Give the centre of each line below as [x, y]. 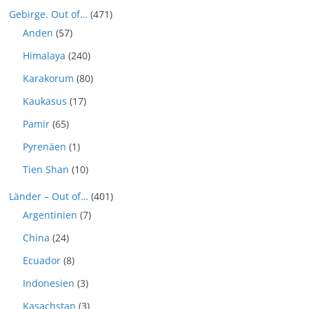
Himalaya [44, 56]
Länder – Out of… [49, 196]
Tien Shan [46, 169]
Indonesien [49, 283]
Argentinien [50, 215]
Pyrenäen [44, 147]
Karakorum [48, 78]
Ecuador [42, 260]
